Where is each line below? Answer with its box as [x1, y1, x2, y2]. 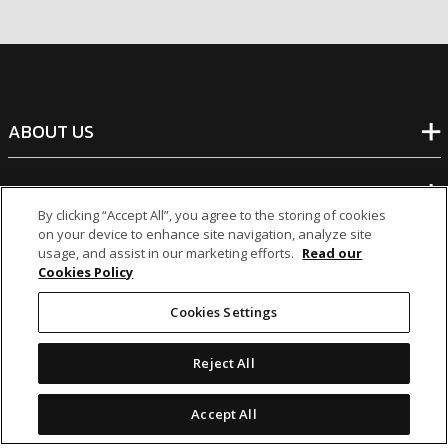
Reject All [193, 354, 255, 372]
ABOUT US [7, 118, 94, 146]
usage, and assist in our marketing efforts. [38, 244, 298, 262]
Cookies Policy [38, 263, 134, 281]
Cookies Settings [170, 303, 278, 321]
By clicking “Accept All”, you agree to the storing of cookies [38, 206, 387, 224]
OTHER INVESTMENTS [7, 301, 183, 329]
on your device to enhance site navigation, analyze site [38, 225, 373, 243]
